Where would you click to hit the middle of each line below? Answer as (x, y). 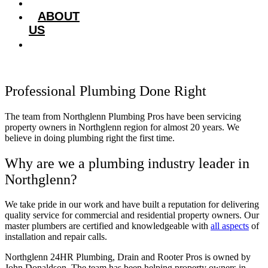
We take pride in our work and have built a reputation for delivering (132, 205)
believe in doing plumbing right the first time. (90, 138)
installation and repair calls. (56, 237)
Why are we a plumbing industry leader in (127, 163)
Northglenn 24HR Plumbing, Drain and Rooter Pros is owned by (128, 257)
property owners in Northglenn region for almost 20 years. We (122, 127)
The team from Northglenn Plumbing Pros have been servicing (123, 116)
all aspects (230, 226)
